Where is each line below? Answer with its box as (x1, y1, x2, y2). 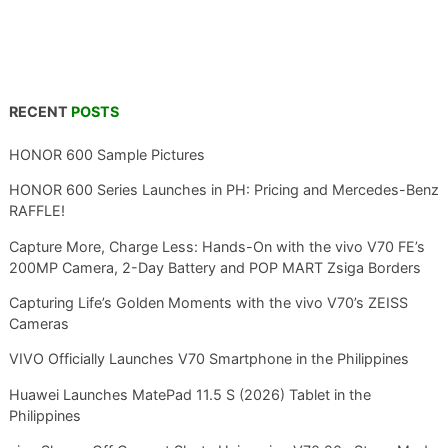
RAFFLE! (8, 202, 65, 220)
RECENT (8, 103, 71, 121)
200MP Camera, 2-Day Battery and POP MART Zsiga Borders (8, 258, 421, 276)
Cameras (8, 315, 69, 333)
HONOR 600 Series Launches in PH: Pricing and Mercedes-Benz (8, 181, 439, 199)
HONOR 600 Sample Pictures (8, 145, 205, 163)
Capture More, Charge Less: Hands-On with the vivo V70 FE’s (8, 237, 425, 255)
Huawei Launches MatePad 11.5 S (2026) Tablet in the (8, 385, 371, 403)
